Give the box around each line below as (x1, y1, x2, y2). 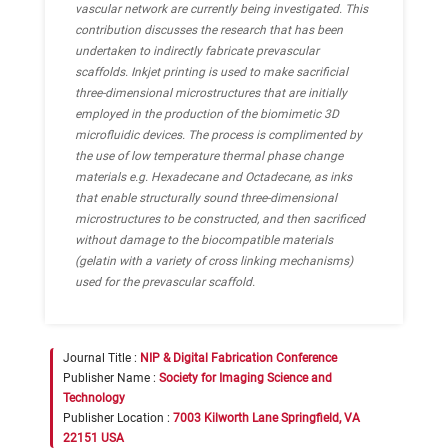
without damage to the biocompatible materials (75, 233, 333, 247)
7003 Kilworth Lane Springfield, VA (173, 411, 360, 425)
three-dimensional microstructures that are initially (75, 86, 347, 100)
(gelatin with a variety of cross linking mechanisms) (75, 254, 353, 268)
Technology (63, 391, 125, 405)
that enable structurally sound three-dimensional (75, 191, 337, 205)
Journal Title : (63, 351, 140, 365)
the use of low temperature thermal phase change (75, 149, 343, 163)
